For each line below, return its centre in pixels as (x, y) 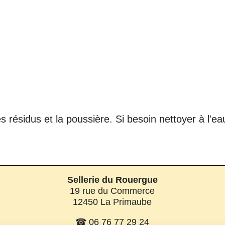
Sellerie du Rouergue (112, 180)
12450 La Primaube (113, 202)
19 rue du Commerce (113, 191)
